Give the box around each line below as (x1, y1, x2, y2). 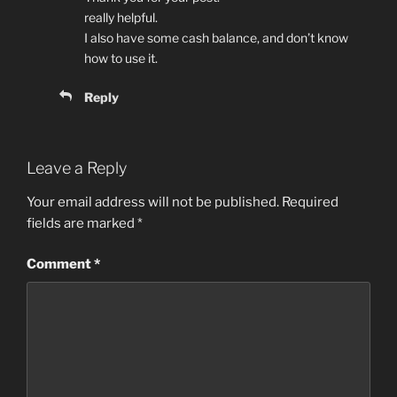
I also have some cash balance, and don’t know (84, 30, 348, 46)
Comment (27, 256, 94, 273)
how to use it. (84, 51, 158, 66)
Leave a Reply (27, 159, 127, 178)
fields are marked (27, 214, 137, 231)
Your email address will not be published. (27, 193, 279, 210)
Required (282, 193, 339, 210)
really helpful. (84, 10, 158, 26)
